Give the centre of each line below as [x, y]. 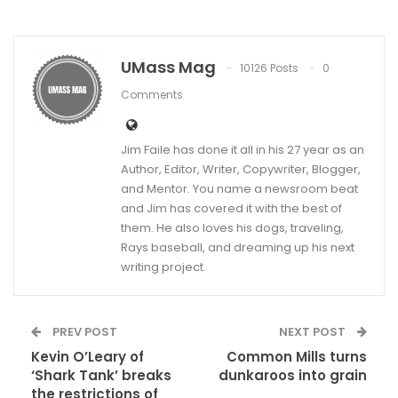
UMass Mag [168, 68]
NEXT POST [314, 332]
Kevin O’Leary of [88, 357]
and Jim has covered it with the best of [231, 209]
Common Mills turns [297, 357]
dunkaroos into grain [293, 376]
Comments [152, 95]
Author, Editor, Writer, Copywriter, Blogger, [241, 170]
